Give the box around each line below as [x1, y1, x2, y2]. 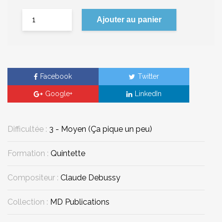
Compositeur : [7, 173, 60, 183]
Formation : [7, 149, 51, 159]
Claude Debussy [60, 173, 120, 183]
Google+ [45, 89, 72, 98]
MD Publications [50, 197, 110, 207]
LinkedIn [134, 89, 162, 98]
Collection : [7, 197, 50, 207]
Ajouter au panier [97, 15, 162, 24]
